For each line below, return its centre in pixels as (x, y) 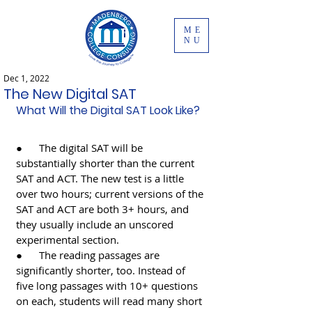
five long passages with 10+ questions (108, 286)
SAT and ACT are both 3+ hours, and (104, 209)
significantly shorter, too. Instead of (102, 270)
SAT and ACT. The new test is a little (101, 178)
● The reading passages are (89, 255)
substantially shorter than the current (107, 163)
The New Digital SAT (70, 94)
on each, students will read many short (110, 301)
